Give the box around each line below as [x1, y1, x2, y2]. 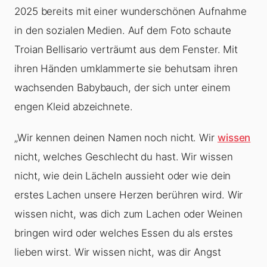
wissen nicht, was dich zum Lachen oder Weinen [14, 208, 243, 221]
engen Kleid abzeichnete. [14, 101, 133, 113]
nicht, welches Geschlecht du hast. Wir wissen [14, 151, 233, 163]
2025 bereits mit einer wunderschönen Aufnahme [14, 5, 247, 18]
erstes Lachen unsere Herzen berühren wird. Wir [14, 189, 243, 201]
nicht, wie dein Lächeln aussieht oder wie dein [14, 170, 231, 182]
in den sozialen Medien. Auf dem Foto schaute [14, 24, 231, 37]
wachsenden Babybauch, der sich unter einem [14, 82, 231, 94]
